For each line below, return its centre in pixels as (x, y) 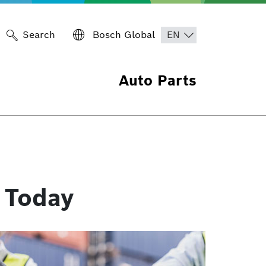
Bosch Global (122, 35)
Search (39, 35)
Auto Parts (158, 80)
